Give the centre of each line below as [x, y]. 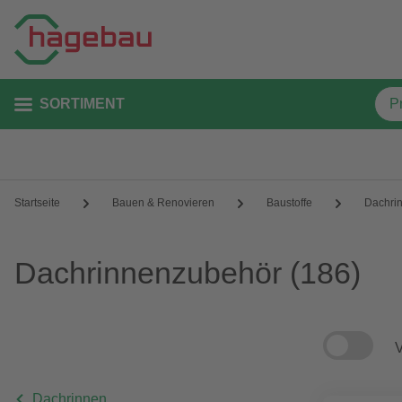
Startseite [37, 203]
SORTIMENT [82, 104]
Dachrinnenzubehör [148, 273]
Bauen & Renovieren [163, 203]
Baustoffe [289, 203]
